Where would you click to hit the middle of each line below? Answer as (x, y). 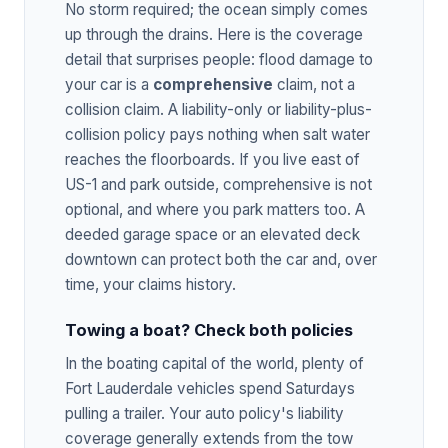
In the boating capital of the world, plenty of (214, 363)
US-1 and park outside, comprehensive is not (218, 184)
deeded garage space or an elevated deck (212, 234)
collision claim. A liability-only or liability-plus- (218, 109)
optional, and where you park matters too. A (215, 209)
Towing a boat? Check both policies (209, 329)
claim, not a (314, 84)
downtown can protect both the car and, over (221, 259)
